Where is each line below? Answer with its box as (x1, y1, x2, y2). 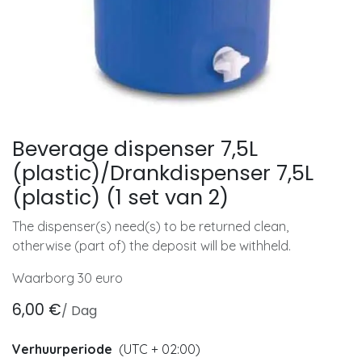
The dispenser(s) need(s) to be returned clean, (12, 217, 288, 234)
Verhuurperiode (12, 340, 112, 357)
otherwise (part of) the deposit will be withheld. (12, 237, 291, 254)
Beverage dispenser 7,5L (12, 134, 258, 163)
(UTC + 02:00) (119, 340, 200, 357)
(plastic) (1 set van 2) (12, 183, 229, 212)
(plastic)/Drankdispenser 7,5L (12, 158, 314, 187)
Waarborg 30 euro (12, 269, 126, 286)
